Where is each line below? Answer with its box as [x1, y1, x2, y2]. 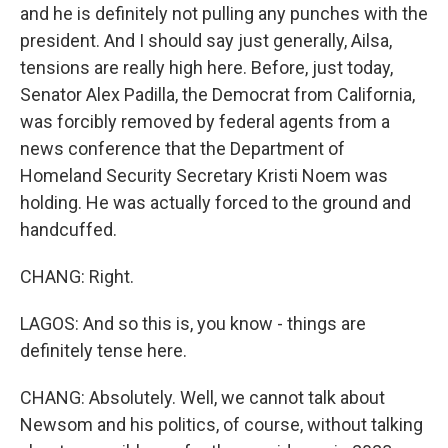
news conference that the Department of [20, 138, 345, 159]
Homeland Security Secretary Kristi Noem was [20, 165, 388, 186]
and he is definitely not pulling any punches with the [20, 3, 428, 24]
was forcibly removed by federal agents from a [20, 111, 390, 132]
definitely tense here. [20, 340, 187, 361]
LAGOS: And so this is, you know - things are [20, 313, 366, 334]
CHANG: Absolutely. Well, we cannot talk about [20, 387, 385, 408]
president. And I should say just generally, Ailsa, [20, 30, 392, 51]
